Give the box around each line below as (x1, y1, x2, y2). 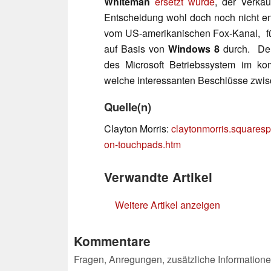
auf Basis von (104, 41, 169, 56)
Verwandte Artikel (104, 168, 212, 186)
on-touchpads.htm (104, 137, 181, 151)
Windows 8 (168, 41, 220, 56)
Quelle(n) (104, 98, 151, 115)
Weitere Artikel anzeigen (115, 197, 220, 212)
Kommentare (74, 232, 151, 250)
